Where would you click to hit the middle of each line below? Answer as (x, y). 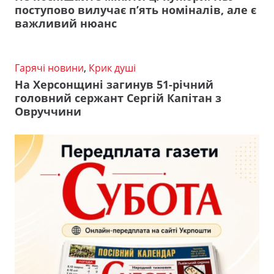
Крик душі (112, 68)
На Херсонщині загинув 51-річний (114, 84)
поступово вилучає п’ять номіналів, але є (135, 10)
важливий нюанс (66, 24)
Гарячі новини (49, 68)
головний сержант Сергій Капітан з (118, 98)
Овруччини (48, 111)
